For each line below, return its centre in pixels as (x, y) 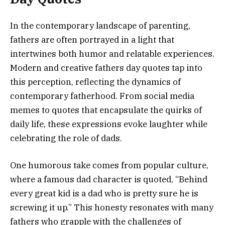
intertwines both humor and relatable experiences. (112, 53)
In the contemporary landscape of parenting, (100, 25)
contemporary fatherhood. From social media (102, 96)
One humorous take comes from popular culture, (109, 165)
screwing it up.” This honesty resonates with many (112, 207)
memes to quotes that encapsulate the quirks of (106, 110)
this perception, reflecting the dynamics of (95, 82)
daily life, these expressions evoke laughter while (109, 124)
